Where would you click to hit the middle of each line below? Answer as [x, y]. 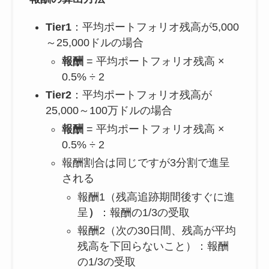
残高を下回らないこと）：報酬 [153, 246]
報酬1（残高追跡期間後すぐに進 [156, 197]
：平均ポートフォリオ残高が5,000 [155, 27]
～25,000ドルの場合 [94, 43]
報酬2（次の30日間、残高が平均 [157, 231]
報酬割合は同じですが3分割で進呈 [146, 163]
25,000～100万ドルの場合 [109, 111]
